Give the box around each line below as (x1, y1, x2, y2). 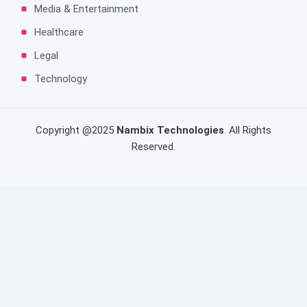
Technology (34, 72, 87, 85)
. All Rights (224, 123, 271, 136)
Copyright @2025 (36, 123, 116, 136)
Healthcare (34, 25, 84, 38)
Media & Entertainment (34, 2, 138, 15)
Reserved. (132, 140, 175, 153)
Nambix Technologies (116, 123, 224, 136)
